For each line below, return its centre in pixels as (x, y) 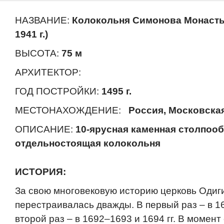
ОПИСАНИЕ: (45, 129)
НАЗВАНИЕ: (43, 20)
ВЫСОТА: (38, 53)
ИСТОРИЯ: (40, 172)
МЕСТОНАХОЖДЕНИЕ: (70, 110)
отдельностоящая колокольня (88, 143)
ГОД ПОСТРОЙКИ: (57, 91)
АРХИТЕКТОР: (49, 72)
